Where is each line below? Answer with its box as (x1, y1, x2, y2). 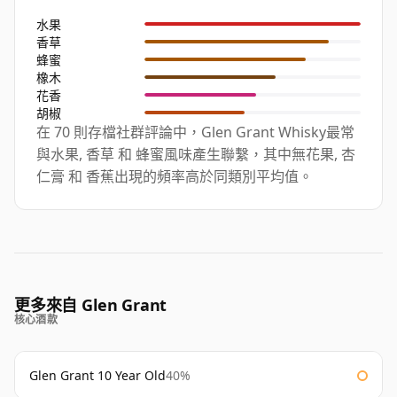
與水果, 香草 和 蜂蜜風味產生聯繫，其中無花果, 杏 (36, 144, 355, 165)
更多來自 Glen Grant (14, 294, 167, 316)
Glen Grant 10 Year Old (29, 367, 166, 385)
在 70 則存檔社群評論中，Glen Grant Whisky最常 (36, 122, 354, 143)
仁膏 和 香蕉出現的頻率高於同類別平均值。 (36, 167, 313, 187)
